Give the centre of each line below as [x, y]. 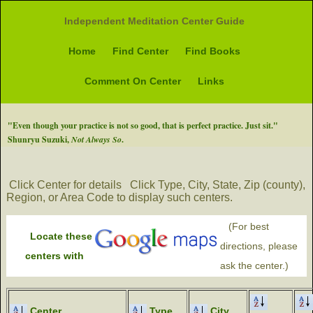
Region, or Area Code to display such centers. [121, 197]
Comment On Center [133, 81]
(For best [245, 226]
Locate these [61, 236]
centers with [54, 256]
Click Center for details [65, 185]
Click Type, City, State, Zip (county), [216, 185]
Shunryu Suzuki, [39, 139]
